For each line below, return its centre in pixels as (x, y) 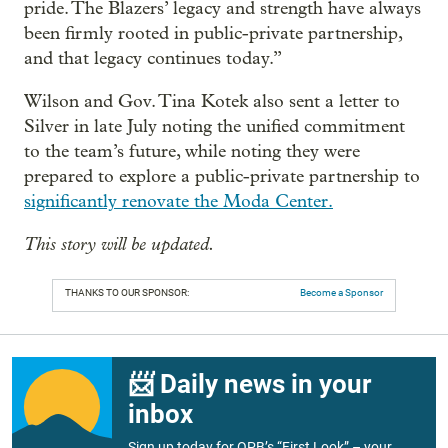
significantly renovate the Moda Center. (178, 201)
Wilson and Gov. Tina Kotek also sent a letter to (212, 101)
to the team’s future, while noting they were (192, 151)
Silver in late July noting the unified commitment (214, 126)
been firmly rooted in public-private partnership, (213, 33)
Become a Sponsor (341, 292)
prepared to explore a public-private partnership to (222, 176)
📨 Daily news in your (249, 383)
